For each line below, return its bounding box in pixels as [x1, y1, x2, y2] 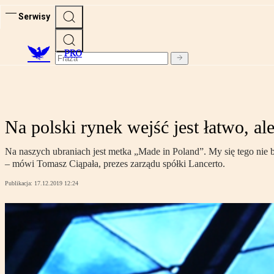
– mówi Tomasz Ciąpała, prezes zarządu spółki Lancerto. [5, 158, 225, 169]
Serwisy [18, 11, 50, 21]
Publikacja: [5, 180, 34, 187]
